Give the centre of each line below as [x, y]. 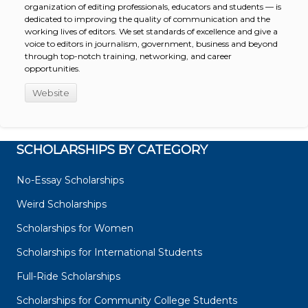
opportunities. [52, 69]
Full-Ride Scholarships [68, 277]
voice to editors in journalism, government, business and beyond [151, 44]
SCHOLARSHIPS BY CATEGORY [112, 150]
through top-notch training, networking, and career [128, 56]
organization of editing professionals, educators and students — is [153, 7]
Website [51, 93]
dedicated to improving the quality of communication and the [147, 19]
